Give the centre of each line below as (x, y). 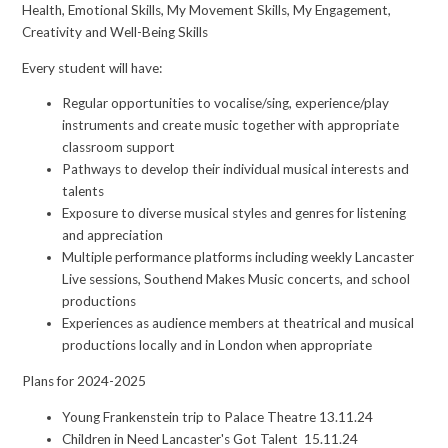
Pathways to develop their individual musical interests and (236, 169)
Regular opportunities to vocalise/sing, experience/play (226, 103)
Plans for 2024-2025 (84, 380)
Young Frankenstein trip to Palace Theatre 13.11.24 (218, 416)
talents (83, 191)
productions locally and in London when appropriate (217, 345)
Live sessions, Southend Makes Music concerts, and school (236, 279)
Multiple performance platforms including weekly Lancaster (238, 257)
